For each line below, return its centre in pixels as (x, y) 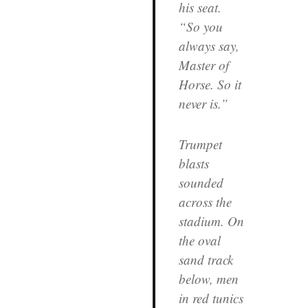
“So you (200, 26)
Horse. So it (210, 84)
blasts (194, 163)
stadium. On (211, 221)
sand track (206, 259)
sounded (201, 182)
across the (205, 201)
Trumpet (200, 144)
